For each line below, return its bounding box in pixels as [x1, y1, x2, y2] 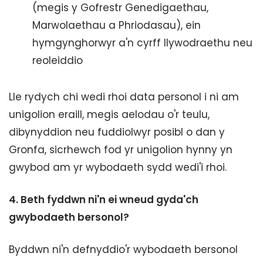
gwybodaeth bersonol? [9, 210, 129, 224]
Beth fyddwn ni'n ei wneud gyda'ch [21, 193, 198, 207]
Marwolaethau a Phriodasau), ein [32, 18, 201, 32]
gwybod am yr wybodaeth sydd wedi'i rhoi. [9, 160, 227, 174]
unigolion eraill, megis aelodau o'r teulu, [9, 107, 210, 122]
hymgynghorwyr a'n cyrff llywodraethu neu [32, 36, 252, 50]
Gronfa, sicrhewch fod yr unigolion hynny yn [9, 143, 232, 157]
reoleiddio [32, 53, 83, 68]
